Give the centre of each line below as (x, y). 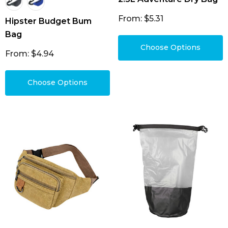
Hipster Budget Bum (48, 21)
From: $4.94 (30, 54)
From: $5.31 (141, 19)
